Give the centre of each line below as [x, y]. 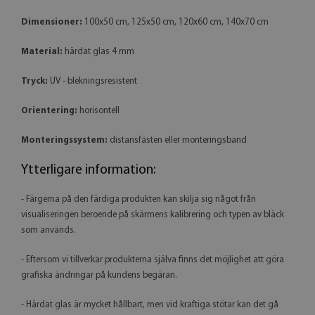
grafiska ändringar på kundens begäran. [99, 275]
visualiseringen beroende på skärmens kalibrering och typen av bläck [153, 214]
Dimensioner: [52, 22]
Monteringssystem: [64, 140]
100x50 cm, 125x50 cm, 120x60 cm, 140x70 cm [175, 22]
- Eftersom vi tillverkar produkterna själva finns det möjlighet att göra [153, 259]
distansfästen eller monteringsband [177, 140]
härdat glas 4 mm [99, 51]
